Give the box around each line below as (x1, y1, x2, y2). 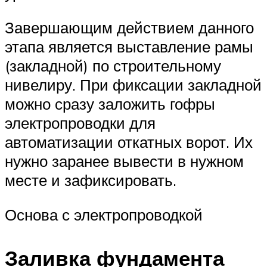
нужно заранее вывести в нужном (5, 151, 244, 170)
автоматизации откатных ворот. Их (5, 132, 253, 151)
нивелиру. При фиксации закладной (5, 74, 262, 94)
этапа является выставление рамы (5, 36, 253, 56)
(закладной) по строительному (5, 55, 221, 75)
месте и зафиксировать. (5, 170, 176, 190)
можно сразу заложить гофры (5, 94, 215, 113)
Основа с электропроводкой (5, 204, 203, 224)
